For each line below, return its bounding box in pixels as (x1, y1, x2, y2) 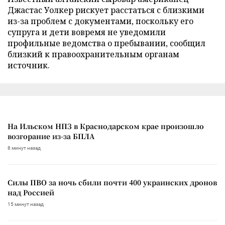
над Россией (8, 187, 54, 197)
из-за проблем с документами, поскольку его (8, 15, 193, 27)
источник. (8, 59, 50, 71)
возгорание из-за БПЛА (8, 131, 94, 141)
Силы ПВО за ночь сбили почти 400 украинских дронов (8, 177, 217, 187)
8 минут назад (8, 145, 41, 151)
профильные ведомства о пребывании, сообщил (8, 37, 205, 49)
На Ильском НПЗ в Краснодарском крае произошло (8, 121, 204, 131)
